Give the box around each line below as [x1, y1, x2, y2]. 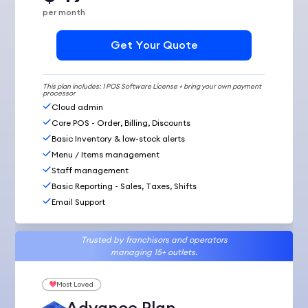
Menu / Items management [52, 148, 160, 159]
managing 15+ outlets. [111, 247, 197, 258]
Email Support [52, 196, 106, 207]
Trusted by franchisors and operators [80, 234, 228, 245]
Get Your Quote [110, 38, 198, 53]
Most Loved [56, 279, 94, 289]
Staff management [52, 164, 129, 175]
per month [43, 7, 86, 18]
